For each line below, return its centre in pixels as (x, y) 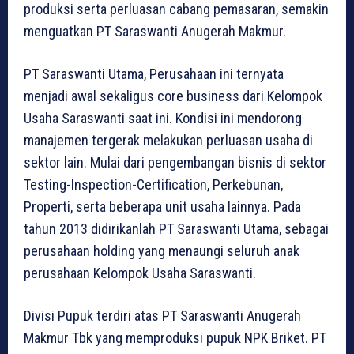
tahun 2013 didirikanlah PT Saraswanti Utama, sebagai (176, 229)
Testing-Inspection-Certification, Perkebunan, (153, 185)
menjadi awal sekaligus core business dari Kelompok (173, 96)
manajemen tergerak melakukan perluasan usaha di (168, 141)
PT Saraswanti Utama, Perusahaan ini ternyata (154, 74)
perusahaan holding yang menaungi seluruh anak (162, 251)
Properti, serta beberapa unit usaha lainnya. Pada (162, 207)
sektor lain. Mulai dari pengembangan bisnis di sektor (175, 163)
